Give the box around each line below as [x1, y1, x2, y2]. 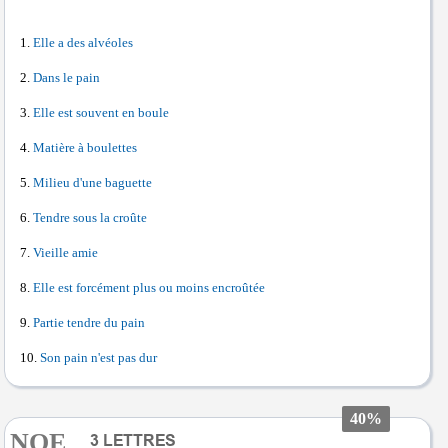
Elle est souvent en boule [33, 105, 169, 120]
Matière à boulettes [33, 140, 137, 155]
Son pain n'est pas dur [40, 350, 157, 365]
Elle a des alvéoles [33, 35, 133, 50]
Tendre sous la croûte [33, 210, 147, 225]
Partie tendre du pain [33, 315, 145, 330]
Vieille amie [33, 245, 98, 260]
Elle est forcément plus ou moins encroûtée [33, 280, 265, 295]
